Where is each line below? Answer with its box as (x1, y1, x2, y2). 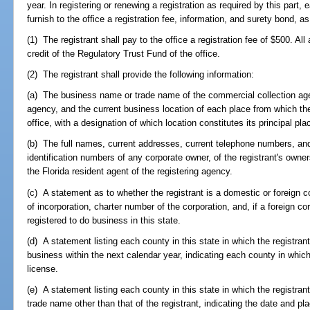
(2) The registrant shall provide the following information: (27, 69, 255, 80)
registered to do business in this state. (27, 215, 181, 226)
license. (27, 263, 59, 274)
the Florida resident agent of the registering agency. (27, 166, 233, 177)
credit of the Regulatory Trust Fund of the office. (27, 48, 221, 59)
